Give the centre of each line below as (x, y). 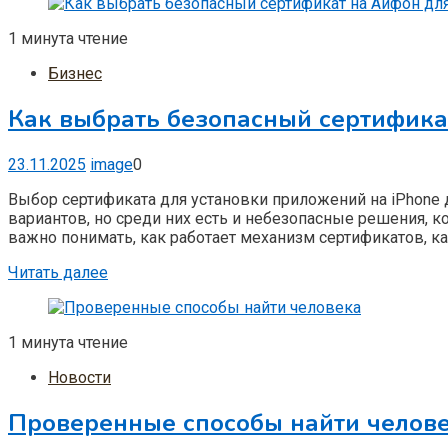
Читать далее (58, 272)
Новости (79, 377)
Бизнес (75, 73)
